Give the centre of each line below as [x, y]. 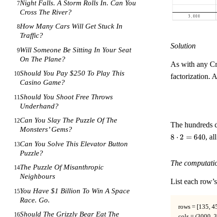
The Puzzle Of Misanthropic [62, 167]
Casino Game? [43, 83]
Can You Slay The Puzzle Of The [69, 120]
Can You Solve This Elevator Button [74, 144]
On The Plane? [43, 59]
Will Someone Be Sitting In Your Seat [76, 50]
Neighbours [38, 177]
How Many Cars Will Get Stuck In [71, 26]
